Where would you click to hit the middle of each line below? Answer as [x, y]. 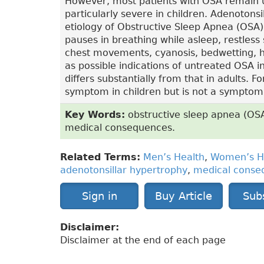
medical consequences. [120, 128]
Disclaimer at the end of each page [143, 240]
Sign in [99, 196]
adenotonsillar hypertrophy [124, 170]
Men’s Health [174, 157]
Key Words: [95, 115]
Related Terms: [100, 157]
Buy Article [184, 196]
